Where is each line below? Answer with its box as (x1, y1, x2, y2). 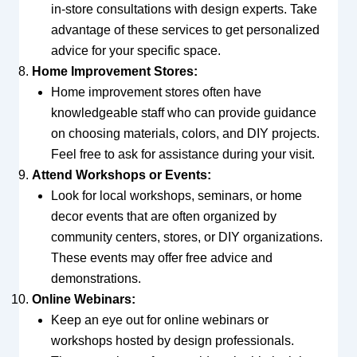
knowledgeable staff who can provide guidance (50, 105, 316, 120)
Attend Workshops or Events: (31, 167, 211, 182)
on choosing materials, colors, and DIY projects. (50, 126, 320, 140)
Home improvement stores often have (50, 84, 261, 99)
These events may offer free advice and (50, 250, 273, 265)
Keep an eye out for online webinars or (50, 312, 269, 327)
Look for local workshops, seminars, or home (50, 188, 302, 202)
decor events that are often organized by (50, 209, 277, 223)
